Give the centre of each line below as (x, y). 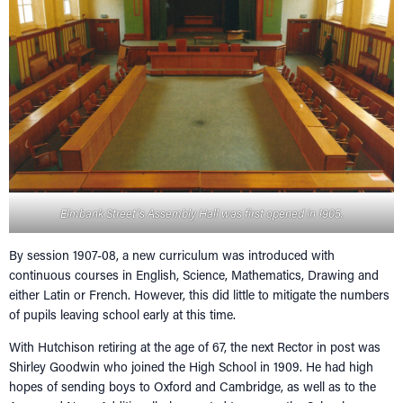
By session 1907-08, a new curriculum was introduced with (172, 255)
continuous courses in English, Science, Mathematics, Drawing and (194, 274)
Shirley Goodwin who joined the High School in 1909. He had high (191, 366)
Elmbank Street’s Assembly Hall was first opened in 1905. (201, 212)
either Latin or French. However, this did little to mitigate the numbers (199, 294)
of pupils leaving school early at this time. (126, 314)
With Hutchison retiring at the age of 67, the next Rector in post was (195, 346)
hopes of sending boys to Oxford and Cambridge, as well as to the (193, 386)
